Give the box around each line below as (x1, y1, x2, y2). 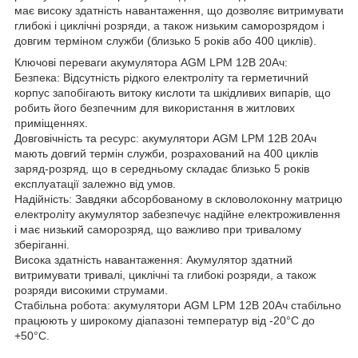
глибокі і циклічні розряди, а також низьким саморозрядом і (14, 18, 324, 32)
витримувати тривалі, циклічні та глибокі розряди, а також (14, 268, 316, 281)
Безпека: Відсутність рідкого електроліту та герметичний (14, 70, 308, 84)
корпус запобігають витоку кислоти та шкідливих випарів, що (14, 86, 331, 99)
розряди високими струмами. (14, 283, 168, 296)
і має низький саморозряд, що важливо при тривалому (14, 222, 301, 236)
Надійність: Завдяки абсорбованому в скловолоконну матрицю (14, 192, 343, 205)
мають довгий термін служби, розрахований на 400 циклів (14, 146, 318, 160)
